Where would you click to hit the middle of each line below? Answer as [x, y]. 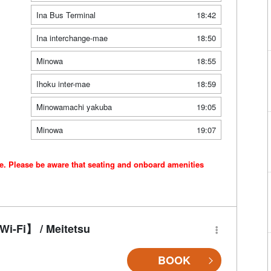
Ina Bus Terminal [66, 15]
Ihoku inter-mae [63, 84]
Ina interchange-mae [72, 38]
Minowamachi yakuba [74, 107]
